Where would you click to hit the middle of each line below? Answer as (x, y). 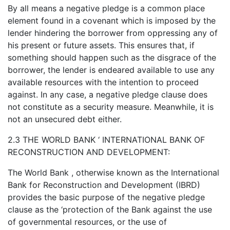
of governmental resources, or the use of (87, 222)
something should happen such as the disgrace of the (112, 57)
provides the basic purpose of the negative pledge (106, 197)
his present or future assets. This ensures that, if (101, 45)
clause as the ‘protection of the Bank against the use (110, 209)
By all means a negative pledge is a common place (106, 8)
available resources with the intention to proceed (103, 82)
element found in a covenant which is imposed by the (112, 20)
